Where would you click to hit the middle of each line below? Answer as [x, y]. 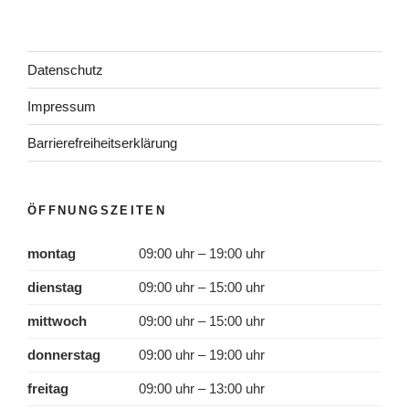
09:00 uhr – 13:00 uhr [202, 388]
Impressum [62, 106]
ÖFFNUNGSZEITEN [97, 211]
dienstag [55, 287]
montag [52, 253]
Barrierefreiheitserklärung [102, 142]
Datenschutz [65, 69]
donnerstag [64, 354]
